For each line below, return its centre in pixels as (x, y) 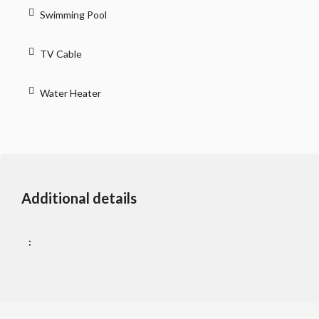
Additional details (79, 198)
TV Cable (61, 54)
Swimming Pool (73, 15)
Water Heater (70, 93)
